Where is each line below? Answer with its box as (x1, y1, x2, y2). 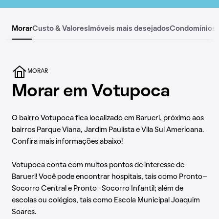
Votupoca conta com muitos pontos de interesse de (12, 162, 184, 169)
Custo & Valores (32, 25, 88, 32)
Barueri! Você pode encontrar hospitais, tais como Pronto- (12, 174, 207, 180)
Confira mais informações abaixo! (12, 138, 123, 145)
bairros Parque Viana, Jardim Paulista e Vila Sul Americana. (12, 127, 204, 133)
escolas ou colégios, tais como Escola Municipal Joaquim (12, 197, 200, 204)
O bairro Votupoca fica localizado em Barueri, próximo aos (12, 115, 204, 122)
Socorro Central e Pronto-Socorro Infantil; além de (12, 185, 183, 192)
